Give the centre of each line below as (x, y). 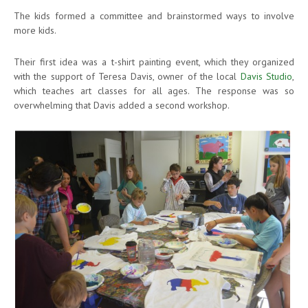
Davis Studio (266, 76)
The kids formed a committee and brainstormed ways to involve (154, 15)
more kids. (35, 30)
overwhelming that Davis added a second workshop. (122, 105)
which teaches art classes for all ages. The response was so (154, 90)
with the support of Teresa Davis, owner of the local (127, 76)
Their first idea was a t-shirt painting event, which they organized (154, 62)
